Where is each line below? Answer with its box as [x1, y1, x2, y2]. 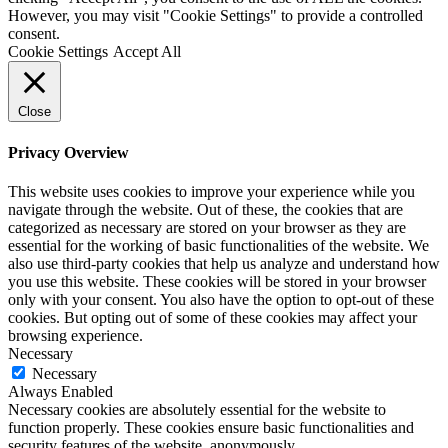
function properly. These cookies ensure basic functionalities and [8, 418, 414, 436]
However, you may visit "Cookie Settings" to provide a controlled [8, 7, 423, 25]
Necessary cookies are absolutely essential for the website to [8, 400, 386, 418]
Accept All [113, 43, 181, 61]
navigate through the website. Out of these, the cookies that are [8, 200, 403, 218]
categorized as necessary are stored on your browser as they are [8, 218, 406, 236]
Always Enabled [8, 382, 113, 400]
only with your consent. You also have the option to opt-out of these [8, 290, 434, 308]
